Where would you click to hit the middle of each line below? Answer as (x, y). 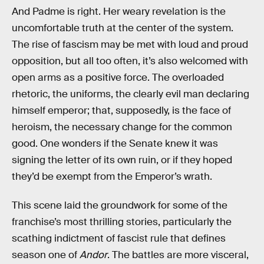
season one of (46, 255)
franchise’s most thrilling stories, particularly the (122, 222)
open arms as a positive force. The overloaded (118, 77)
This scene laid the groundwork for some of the (120, 206)
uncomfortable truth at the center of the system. (123, 28)
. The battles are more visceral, (178, 255)
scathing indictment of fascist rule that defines (119, 239)
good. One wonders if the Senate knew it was (115, 143)
